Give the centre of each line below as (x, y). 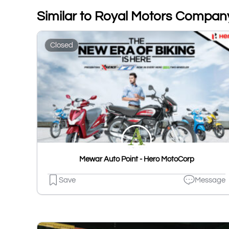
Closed (62, 45)
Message (210, 180)
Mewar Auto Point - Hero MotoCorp (136, 159)
